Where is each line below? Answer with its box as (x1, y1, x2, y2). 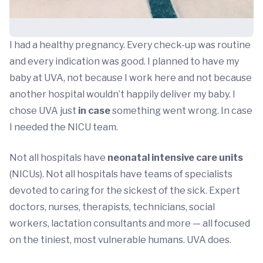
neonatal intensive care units (107, 152, 243, 163)
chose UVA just (9, 105, 78, 116)
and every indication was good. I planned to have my (9, 56, 239, 67)
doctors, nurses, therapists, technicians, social (9, 201, 215, 213)
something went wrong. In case (110, 105, 252, 116)
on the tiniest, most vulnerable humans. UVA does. (9, 234, 231, 245)
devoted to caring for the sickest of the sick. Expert (9, 185, 240, 196)
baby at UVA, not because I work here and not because (9, 72, 252, 83)
